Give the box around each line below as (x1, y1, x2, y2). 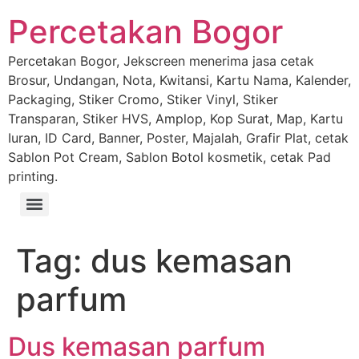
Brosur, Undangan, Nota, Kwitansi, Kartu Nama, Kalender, (8, 72, 351, 88)
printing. (8, 168, 58, 184)
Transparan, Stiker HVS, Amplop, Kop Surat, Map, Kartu (8, 111, 343, 127)
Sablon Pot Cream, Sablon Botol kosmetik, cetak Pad (8, 149, 331, 165)
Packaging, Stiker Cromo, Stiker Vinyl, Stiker (8, 91, 278, 107)
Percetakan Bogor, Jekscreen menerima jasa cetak (8, 53, 314, 69)
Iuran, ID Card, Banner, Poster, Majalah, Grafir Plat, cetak (8, 130, 349, 146)
